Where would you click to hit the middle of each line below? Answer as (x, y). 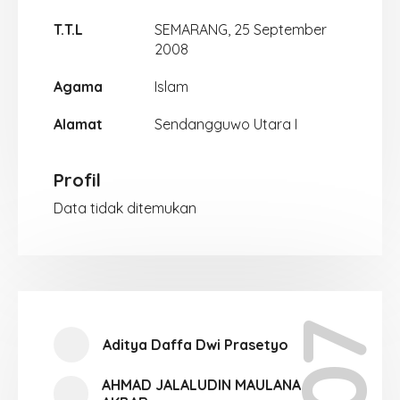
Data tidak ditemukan (125, 208)
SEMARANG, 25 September (240, 29)
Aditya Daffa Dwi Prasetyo (196, 345)
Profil (77, 180)
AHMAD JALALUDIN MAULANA (202, 385)
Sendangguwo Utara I (225, 124)
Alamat (78, 124)
